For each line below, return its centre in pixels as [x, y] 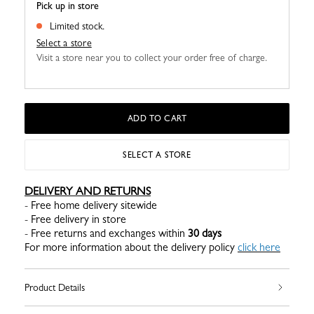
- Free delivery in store [77, 219]
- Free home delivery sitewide [91, 205]
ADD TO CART [157, 119]
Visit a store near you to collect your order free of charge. [152, 58]
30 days [205, 233]
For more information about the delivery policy [131, 247]
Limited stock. [77, 26]
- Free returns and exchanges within [106, 233]
